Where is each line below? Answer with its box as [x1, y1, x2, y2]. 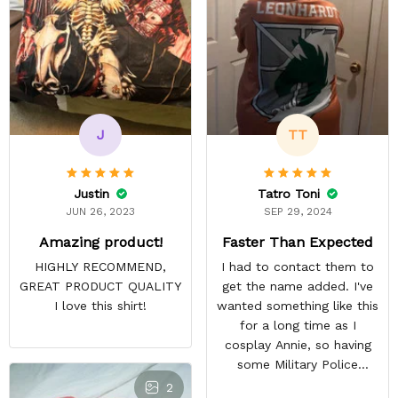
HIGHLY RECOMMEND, [35, 259, 166, 274]
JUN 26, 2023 [66, 204, 135, 218]
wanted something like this [217, 298, 378, 313]
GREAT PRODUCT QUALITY [20, 278, 181, 293]
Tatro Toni [258, 186, 320, 201]
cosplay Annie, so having [224, 337, 371, 352]
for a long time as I [239, 317, 356, 332]
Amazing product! [38, 233, 163, 251]
